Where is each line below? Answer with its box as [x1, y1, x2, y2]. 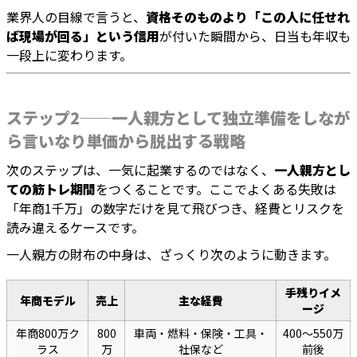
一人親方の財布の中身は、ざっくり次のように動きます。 [6, 245, 336, 265]
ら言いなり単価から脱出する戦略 [6, 129, 245, 153]
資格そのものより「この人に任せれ [146, 7, 350, 27]
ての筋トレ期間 [6, 179, 96, 199]
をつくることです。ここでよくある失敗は [96, 179, 336, 199]
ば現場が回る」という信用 [6, 26, 159, 46]
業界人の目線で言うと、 [6, 7, 146, 27]
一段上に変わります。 [6, 45, 132, 65]
